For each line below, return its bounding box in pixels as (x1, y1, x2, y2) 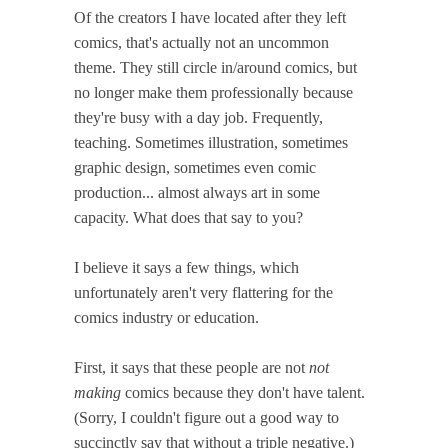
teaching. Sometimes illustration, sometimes (74, 133, 348, 151)
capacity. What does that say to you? (74, 208, 303, 226)
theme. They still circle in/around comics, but (74, 58, 357, 76)
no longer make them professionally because (74, 83, 353, 101)
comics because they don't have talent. (121, 383, 365, 401)
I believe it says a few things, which (74, 258, 299, 276)
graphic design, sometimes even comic (74, 158, 316, 176)
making (74, 383, 121, 401)
